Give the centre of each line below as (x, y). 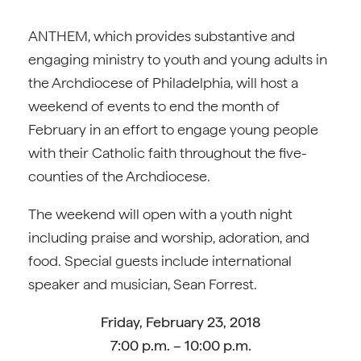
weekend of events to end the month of (154, 106)
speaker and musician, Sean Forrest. (143, 284)
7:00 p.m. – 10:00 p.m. (180, 345)
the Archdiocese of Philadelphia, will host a (163, 83)
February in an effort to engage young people (173, 129)
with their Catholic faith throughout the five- (168, 153)
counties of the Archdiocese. (119, 176)
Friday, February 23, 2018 (180, 322)
